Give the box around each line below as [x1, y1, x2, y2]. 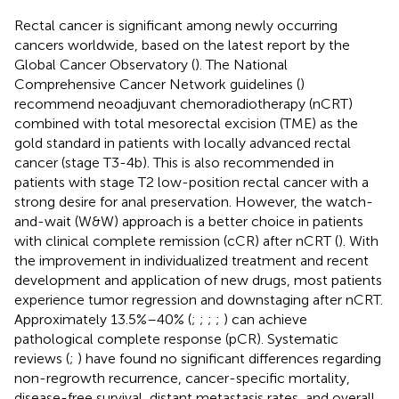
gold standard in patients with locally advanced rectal [14, 134, 351, 151]
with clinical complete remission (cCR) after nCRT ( [14, 232, 338, 249]
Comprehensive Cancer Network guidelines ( [14, 75, 300, 93]
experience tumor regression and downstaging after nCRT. [14, 290, 383, 308]
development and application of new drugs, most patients [14, 271, 382, 289]
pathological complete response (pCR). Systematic [14, 330, 338, 347]
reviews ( [14, 349, 69, 367]
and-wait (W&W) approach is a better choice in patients [14, 212, 363, 230]
